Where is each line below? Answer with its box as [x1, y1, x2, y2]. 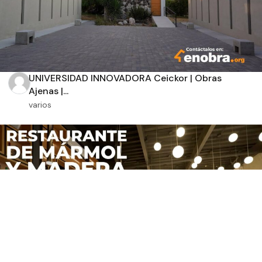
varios [28, 99, 51, 110]
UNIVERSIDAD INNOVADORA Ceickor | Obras [28, 71, 222, 84]
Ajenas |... [28, 84, 68, 97]
